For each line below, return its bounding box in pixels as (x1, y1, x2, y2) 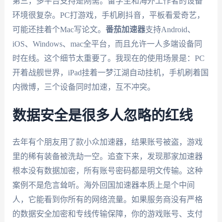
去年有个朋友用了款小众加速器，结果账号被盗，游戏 (12, 137, 203, 146)
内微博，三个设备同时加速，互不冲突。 (12, 83, 155, 92)
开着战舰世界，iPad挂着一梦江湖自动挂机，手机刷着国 (12, 68, 209, 77)
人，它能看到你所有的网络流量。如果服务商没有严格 (12, 195, 203, 204)
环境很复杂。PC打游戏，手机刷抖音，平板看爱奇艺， (12, 11, 205, 20)
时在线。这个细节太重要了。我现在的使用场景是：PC (12, 54, 205, 63)
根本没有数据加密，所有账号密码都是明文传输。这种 (12, 166, 203, 175)
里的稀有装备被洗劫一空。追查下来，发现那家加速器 (12, 152, 203, 161)
